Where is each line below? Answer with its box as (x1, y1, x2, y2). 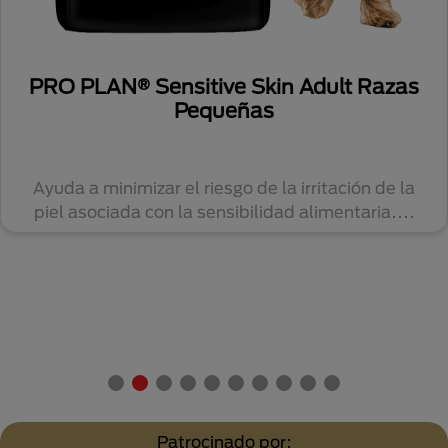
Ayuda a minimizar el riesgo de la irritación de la (33, 178, 415, 197)
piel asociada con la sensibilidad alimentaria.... (33, 202, 415, 221)
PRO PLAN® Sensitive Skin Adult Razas (29, 74, 419, 98)
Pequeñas (174, 98, 274, 122)
